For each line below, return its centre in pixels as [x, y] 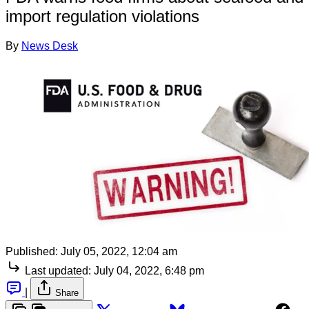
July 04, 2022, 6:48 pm [149, 270]
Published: [32, 251]
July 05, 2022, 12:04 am [119, 251]
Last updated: [58, 270]
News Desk [50, 46]
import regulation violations [102, 16]
